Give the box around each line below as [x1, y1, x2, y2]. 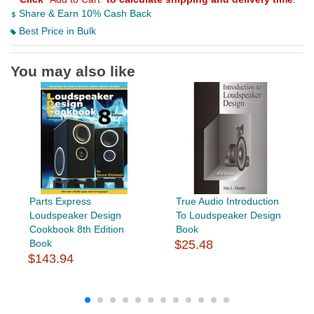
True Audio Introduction [175, 196, 279, 207]
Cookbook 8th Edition [29, 224, 124, 235]
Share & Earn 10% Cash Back [16, 8, 151, 20]
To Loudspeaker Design [175, 210, 281, 221]
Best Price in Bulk [16, 25, 96, 37]
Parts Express [29, 196, 91, 207]
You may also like [11, 63, 135, 80]
